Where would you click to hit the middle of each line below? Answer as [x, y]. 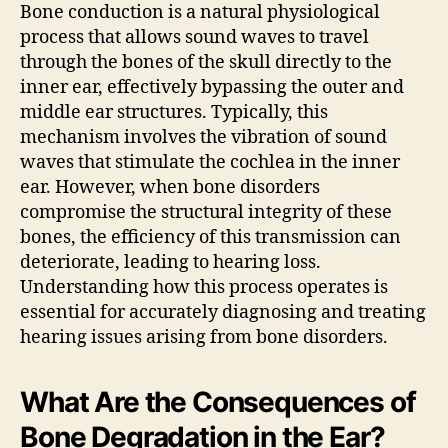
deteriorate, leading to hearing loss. [170, 262]
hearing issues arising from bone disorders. [204, 337]
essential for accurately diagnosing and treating [223, 312]
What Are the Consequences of [218, 401]
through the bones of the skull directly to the [206, 62]
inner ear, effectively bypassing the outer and [212, 87]
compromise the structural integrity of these [206, 212]
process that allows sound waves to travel [194, 37]
